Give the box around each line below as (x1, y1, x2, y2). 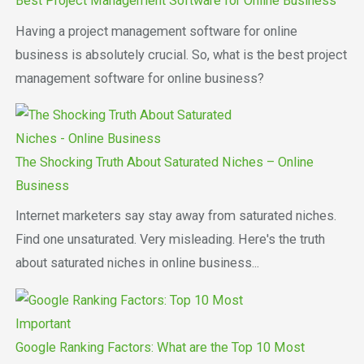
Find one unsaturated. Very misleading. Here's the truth (15, 232, 325, 248)
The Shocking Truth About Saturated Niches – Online (15, 154, 314, 171)
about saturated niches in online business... (15, 255, 259, 271)
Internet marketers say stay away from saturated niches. (15, 208, 336, 224)
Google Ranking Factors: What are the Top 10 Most (15, 339, 305, 355)
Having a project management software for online (15, 23, 297, 39)
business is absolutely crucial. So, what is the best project (15, 46, 347, 63)
